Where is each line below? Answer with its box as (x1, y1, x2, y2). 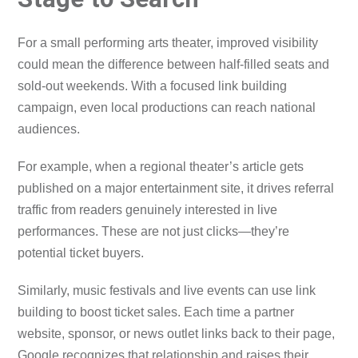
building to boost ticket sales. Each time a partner (18, 305, 295, 320)
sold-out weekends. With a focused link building (18, 79, 288, 93)
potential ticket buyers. (18, 246, 145, 261)
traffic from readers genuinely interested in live (18, 203, 278, 217)
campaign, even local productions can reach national (18, 101, 316, 115)
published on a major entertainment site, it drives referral (18, 181, 335, 196)
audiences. (18, 122, 81, 137)
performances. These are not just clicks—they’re (18, 225, 290, 239)
